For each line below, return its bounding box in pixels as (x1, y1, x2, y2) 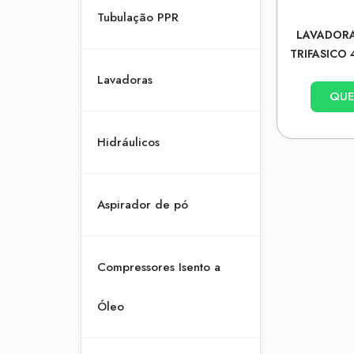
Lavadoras (97, 71, 153, 88)
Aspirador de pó (97, 196, 188, 213)
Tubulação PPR (97, 9, 179, 26)
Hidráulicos (97, 134, 160, 151)
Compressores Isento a (97, 258, 220, 276)
